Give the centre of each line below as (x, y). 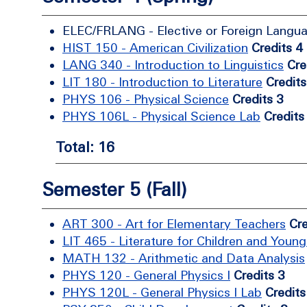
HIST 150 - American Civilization (155, 48)
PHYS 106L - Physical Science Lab (161, 116)
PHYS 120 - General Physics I (146, 275)
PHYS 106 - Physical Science (146, 99)
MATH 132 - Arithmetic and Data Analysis (184, 258)
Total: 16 (85, 147)
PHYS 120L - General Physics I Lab (162, 292)
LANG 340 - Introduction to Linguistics (173, 65)
